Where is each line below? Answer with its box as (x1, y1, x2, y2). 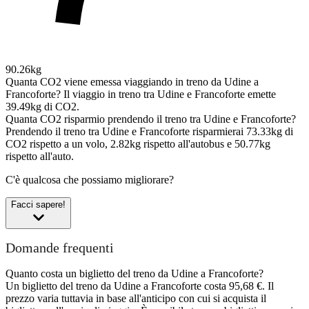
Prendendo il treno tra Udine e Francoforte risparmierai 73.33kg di (6, 125, 293, 137)
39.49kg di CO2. (6, 100, 79, 112)
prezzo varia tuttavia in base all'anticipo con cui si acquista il (6, 292, 266, 305)
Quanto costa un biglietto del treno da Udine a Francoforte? (6, 268, 263, 280)
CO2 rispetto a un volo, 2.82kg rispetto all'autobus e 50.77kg (6, 137, 270, 150)
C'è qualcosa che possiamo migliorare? (6, 173, 174, 186)
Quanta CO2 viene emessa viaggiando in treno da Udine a (6, 75, 259, 88)
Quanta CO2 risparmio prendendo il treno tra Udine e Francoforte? (6, 112, 296, 125)
